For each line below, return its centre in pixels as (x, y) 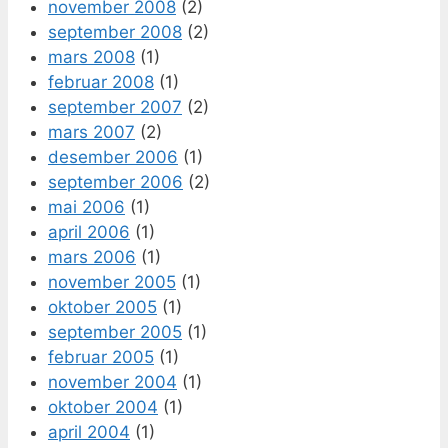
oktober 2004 (103, 406)
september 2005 (115, 331)
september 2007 (115, 106)
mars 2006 (92, 256)
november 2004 (112, 381)
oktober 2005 (102, 306)
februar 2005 (101, 356)
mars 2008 (91, 56)
